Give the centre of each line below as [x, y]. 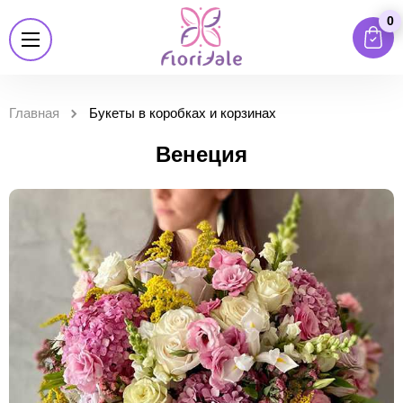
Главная [34, 113]
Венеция [201, 154]
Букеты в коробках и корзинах [183, 113]
